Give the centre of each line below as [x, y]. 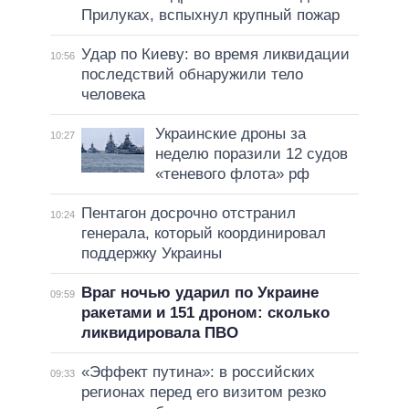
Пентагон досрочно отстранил [188, 213]
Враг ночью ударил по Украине [199, 292]
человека [113, 94]
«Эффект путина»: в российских [198, 372]
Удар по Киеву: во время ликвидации [215, 54]
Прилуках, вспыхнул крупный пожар [210, 15]
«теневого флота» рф [232, 173]
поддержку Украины [151, 253]
